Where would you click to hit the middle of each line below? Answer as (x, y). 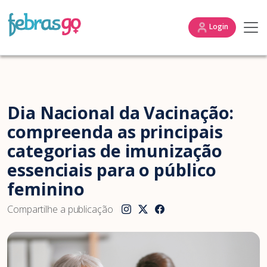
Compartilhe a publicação (60, 209)
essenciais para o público (112, 170)
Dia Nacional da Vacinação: (121, 112)
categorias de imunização (115, 150)
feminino (46, 189)
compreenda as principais (115, 131)
